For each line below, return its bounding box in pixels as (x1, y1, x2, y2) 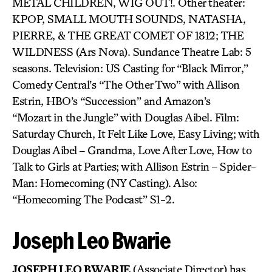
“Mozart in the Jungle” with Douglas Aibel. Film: (12, 110, 239, 124)
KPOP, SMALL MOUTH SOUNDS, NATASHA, (12, 12, 245, 25)
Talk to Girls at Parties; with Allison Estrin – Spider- (12, 160, 256, 173)
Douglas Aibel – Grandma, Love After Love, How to (12, 143, 251, 157)
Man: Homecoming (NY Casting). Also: (12, 176, 197, 189)
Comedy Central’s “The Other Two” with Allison (12, 78, 240, 91)
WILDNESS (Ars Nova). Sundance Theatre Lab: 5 (12, 45, 251, 58)
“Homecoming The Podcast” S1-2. (12, 192, 174, 206)
